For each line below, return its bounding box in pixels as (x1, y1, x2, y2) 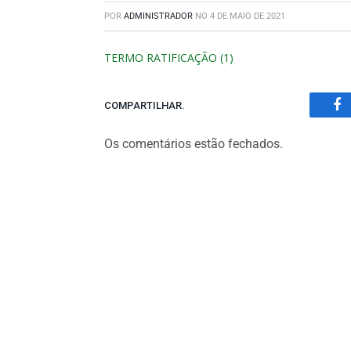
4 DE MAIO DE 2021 (210, 11, 285, 21)
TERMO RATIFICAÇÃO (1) (104, 50, 233, 65)
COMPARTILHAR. (104, 99, 185, 111)
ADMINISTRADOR (124, 11, 193, 21)
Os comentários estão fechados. (104, 136, 283, 151)
